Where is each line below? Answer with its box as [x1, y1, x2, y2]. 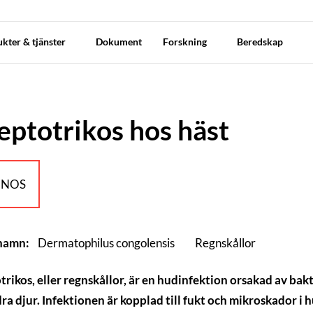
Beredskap [236, 36, 285, 48]
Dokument [95, 36, 142, 48]
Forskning [162, 36, 209, 48]
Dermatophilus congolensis [37, 235, 181, 250]
